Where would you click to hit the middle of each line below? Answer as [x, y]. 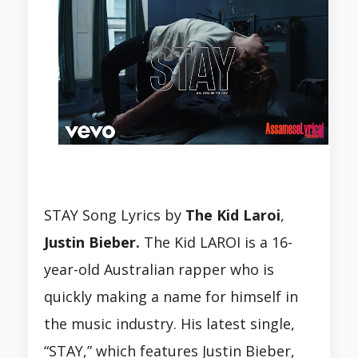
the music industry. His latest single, [169, 324]
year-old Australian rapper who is [159, 270]
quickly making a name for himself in [171, 297]
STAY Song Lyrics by [115, 215]
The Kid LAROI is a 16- [216, 243]
